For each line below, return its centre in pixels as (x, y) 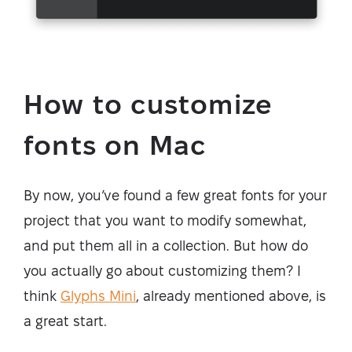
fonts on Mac (115, 145)
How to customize (148, 104)
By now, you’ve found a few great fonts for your (175, 195)
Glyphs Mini (98, 295)
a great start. (65, 321)
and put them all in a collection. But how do (166, 245)
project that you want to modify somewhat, (165, 220)
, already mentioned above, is (231, 295)
